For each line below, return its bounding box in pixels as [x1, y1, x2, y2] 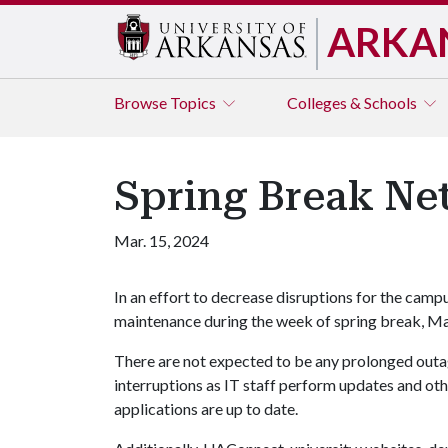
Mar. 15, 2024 [114, 231, 209, 250]
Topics [170, 93, 219, 112]
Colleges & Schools [287, 93, 420, 112]
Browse [114, 93, 170, 112]
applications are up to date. [114, 399, 304, 418]
